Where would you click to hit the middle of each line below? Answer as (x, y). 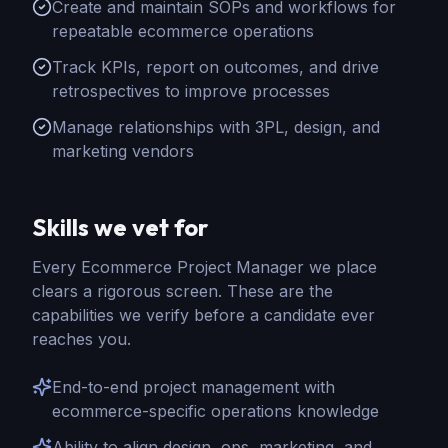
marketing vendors (123, 151)
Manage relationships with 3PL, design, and (216, 127)
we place (340, 267)
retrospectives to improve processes (191, 91)
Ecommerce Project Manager (192, 267)
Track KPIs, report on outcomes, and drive (215, 67)
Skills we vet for (120, 227)
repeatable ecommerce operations (183, 31)
